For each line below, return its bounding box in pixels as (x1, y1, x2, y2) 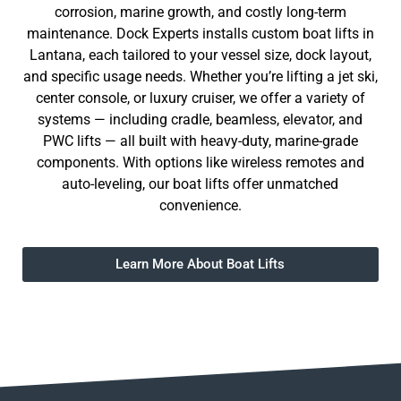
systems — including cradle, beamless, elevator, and (38, 110, 363, 128)
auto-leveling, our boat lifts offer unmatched (62, 175, 339, 192)
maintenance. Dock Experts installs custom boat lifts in (26, 24, 374, 42)
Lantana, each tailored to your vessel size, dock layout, (29, 46, 371, 64)
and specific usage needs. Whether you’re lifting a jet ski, (22, 67, 378, 85)
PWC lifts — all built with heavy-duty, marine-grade (42, 132, 358, 149)
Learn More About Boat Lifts (115, 256, 286, 272)
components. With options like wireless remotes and (36, 153, 364, 171)
